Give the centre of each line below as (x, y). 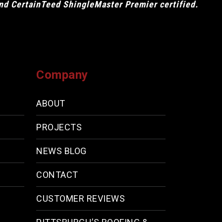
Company (62, 75)
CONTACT (57, 175)
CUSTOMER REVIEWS (81, 199)
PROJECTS (59, 127)
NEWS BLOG (61, 151)
